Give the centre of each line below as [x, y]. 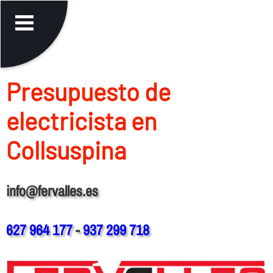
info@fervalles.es [52, 190]
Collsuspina [66, 150]
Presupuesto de [88, 91]
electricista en [81, 120]
